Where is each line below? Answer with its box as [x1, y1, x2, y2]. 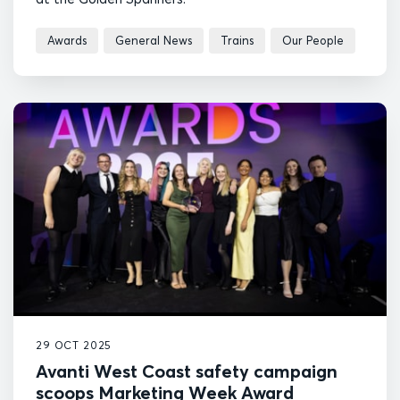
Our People [282, 32, 344, 47]
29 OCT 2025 [36, 338, 112, 352]
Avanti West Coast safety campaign [36, 360, 337, 382]
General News [115, 32, 192, 47]
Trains [221, 32, 254, 47]
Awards [47, 32, 87, 47]
